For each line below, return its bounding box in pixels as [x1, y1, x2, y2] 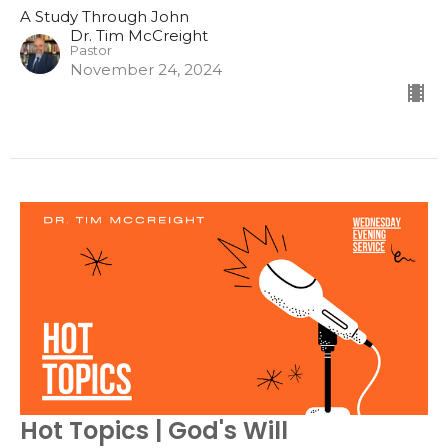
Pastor [70, 42, 112, 58]
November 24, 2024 [70, 59, 222, 79]
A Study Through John [20, 6, 189, 26]
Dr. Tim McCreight [70, 25, 208, 45]
